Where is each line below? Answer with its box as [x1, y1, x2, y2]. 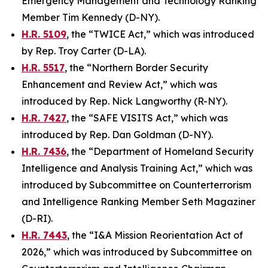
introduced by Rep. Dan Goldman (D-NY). [22, 129, 213, 141]
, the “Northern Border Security [65, 62, 208, 74]
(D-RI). [22, 212, 53, 224]
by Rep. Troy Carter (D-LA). [22, 45, 146, 57]
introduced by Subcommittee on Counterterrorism [22, 179, 251, 191]
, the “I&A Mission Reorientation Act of [67, 229, 243, 241]
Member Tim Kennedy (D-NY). [22, 11, 160, 23]
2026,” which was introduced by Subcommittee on [22, 246, 252, 258]
